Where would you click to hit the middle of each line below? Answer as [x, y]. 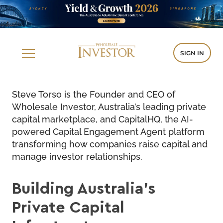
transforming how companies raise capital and [110, 143]
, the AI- [177, 118]
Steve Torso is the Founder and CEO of [94, 93]
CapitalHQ [139, 118]
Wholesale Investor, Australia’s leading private [109, 106]
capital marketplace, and [65, 118]
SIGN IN [192, 53]
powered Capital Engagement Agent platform [108, 131]
